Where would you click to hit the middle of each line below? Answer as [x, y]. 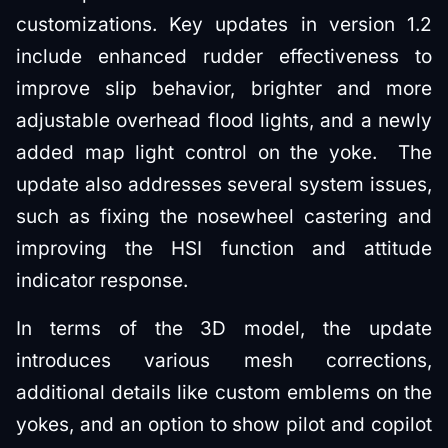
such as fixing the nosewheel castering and [224, 216]
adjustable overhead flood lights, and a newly [224, 120]
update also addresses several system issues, [224, 184]
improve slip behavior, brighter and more [224, 88]
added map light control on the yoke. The [224, 152]
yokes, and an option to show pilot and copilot [224, 424]
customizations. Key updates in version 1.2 [224, 24]
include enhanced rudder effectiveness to [224, 56]
